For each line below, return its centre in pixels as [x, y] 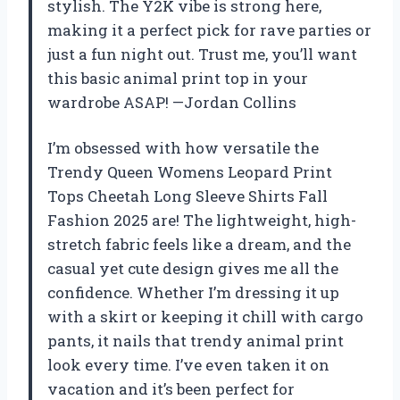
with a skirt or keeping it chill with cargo [205, 316]
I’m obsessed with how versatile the [183, 147]
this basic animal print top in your [178, 78]
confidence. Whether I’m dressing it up [193, 292]
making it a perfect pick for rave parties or [209, 29]
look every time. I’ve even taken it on [188, 364]
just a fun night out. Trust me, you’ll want [202, 54]
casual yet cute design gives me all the [193, 268]
